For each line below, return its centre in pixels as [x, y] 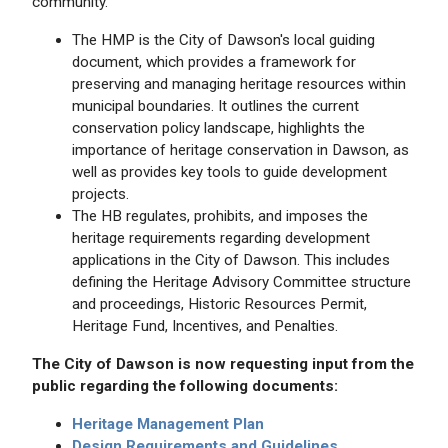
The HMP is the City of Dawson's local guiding [223, 39]
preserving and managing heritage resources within [239, 83]
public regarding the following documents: [185, 385]
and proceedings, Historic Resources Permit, [219, 303]
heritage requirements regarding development [221, 237]
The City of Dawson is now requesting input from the [223, 363]
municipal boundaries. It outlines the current [215, 105]
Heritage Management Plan [168, 423]
